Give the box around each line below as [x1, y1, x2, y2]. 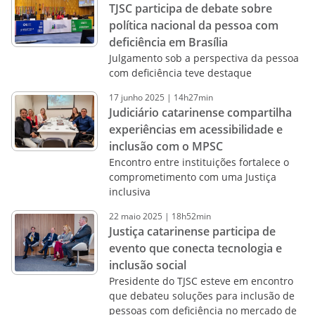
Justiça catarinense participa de [108, 224, 276, 239]
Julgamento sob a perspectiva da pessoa [108, 51, 299, 65]
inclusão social [108, 257, 186, 273]
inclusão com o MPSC [108, 139, 223, 154]
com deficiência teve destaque [108, 66, 252, 79]
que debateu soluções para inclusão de [108, 289, 295, 302]
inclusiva [108, 185, 150, 198]
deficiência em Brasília [108, 34, 228, 50]
